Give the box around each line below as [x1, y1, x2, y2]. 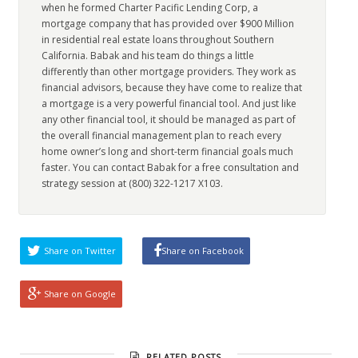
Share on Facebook [161, 245, 245, 257]
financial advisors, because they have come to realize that [42, 81, 303, 94]
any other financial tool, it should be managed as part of [42, 113, 296, 126]
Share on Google [44, 288, 117, 300]
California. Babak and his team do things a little [42, 49, 255, 62]
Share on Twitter [44, 245, 117, 257]
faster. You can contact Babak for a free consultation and [42, 161, 300, 174]
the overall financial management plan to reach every [42, 129, 282, 142]
